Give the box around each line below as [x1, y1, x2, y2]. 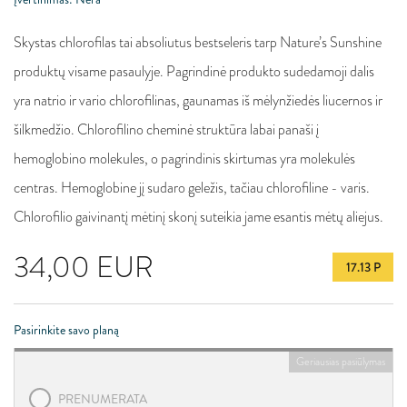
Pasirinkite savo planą [14, 321, 119, 339]
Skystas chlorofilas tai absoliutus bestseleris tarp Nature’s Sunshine [14, 32, 382, 53]
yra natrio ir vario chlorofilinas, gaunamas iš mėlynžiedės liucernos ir [14, 90, 382, 111]
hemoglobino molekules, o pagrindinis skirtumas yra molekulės [14, 148, 355, 169]
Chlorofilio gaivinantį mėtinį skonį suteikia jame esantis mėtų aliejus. [14, 206, 383, 227]
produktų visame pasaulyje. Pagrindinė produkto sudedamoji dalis [14, 61, 374, 82]
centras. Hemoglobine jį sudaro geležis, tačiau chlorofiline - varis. [14, 177, 370, 198]
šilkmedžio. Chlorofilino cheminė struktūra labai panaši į [14, 119, 319, 140]
